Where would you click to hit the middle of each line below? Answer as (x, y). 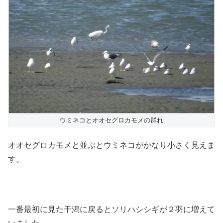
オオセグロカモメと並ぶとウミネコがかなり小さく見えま (111, 145)
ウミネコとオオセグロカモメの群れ (111, 120)
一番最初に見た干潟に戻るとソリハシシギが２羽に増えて (111, 210)
